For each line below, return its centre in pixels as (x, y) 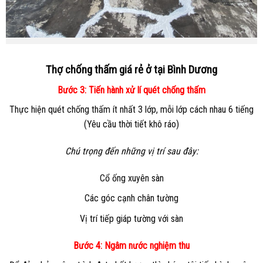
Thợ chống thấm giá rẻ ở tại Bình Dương (131, 70)
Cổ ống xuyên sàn (131, 178)
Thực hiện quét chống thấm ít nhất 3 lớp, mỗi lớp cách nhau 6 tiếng (131, 109)
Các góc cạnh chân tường (131, 198)
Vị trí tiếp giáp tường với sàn (131, 218)
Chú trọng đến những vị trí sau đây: (131, 151)
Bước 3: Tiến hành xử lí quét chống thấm (131, 90)
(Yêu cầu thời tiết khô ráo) (131, 124)
